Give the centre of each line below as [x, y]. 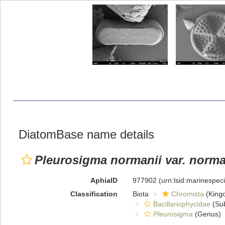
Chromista [187, 194]
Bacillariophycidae [182, 204]
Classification [94, 194]
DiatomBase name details [86, 134]
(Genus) [207, 214]
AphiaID [104, 180]
